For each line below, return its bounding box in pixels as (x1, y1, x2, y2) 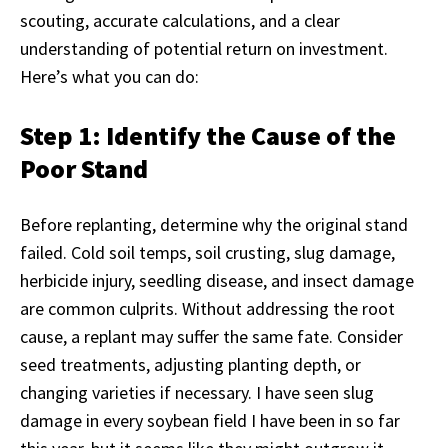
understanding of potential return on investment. (20, 37, 388, 61)
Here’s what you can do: (20, 65, 199, 89)
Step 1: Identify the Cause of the (20, 119, 396, 153)
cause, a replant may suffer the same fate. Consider (20, 325, 403, 349)
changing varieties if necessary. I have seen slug (20, 381, 374, 405)
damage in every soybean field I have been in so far (20, 409, 400, 433)
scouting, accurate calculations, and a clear (20, 9, 340, 33)
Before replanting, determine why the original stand (20, 213, 408, 237)
